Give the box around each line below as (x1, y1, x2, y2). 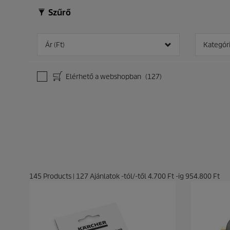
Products (42, 171, 73, 181)
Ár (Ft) (45, 40, 65, 49)
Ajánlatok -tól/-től (88, 171, 148, 181)
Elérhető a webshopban (64, 72, 143, 81)
